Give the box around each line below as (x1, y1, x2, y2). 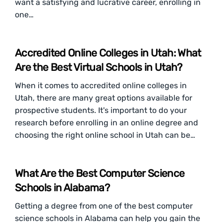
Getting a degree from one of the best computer (15, 201, 193, 211)
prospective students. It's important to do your (15, 106, 187, 115)
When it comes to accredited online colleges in (15, 81, 187, 90)
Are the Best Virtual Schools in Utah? (15, 61, 182, 73)
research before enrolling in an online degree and (15, 118, 198, 127)
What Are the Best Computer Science (15, 167, 185, 179)
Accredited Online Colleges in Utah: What (15, 47, 201, 59)
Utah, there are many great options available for (15, 93, 192, 103)
